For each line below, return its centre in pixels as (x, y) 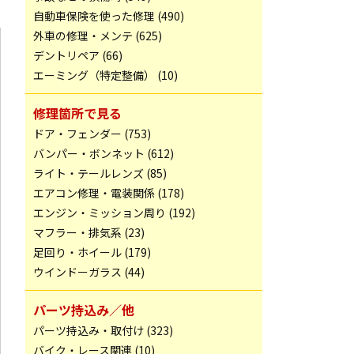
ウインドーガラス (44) (89, 272)
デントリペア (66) (78, 55)
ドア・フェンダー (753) (92, 134)
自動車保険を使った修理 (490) (109, 16)
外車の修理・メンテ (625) (98, 36)
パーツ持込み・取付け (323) (103, 330)
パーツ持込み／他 (84, 310)
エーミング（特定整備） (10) (105, 75)
